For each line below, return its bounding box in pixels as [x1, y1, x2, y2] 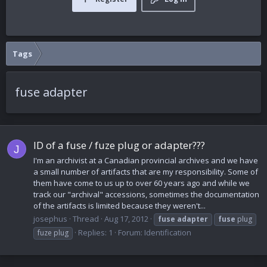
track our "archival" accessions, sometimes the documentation [33, 188, 259, 200]
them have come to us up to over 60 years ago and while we [33, 177, 250, 188]
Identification [144, 226, 191, 238]
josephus [33, 213, 67, 224]
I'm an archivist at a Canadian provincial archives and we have [33, 154, 258, 166]
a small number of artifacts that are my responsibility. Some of [33, 166, 258, 177]
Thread [73, 213, 99, 224]
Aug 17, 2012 [104, 213, 148, 224]
